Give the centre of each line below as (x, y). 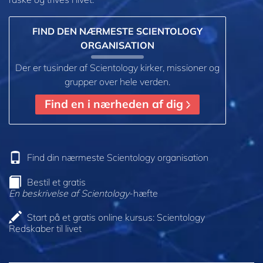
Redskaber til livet (45, 229)
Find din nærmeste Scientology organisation (118, 157)
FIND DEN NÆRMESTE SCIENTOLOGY (117, 31)
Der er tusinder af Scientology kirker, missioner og (117, 67)
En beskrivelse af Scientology (69, 193)
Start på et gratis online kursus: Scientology (116, 218)
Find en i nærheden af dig (115, 104)
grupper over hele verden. (117, 81)
